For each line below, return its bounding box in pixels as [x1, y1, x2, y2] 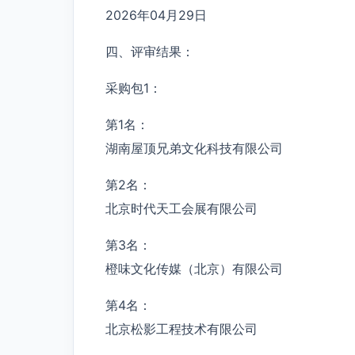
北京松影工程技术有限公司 [105, 320, 258, 337]
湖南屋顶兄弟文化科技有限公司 [105, 139, 283, 156]
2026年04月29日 [105, 6, 207, 23]
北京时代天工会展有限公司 [105, 200, 258, 216]
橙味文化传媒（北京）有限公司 [105, 260, 283, 277]
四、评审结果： [105, 43, 194, 59]
